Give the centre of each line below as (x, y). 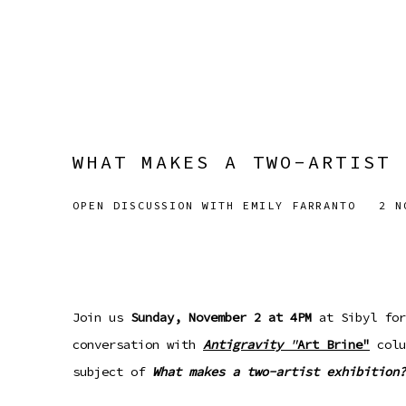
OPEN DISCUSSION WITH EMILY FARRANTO (215, 205)
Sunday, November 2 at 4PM (221, 317)
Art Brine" (333, 344)
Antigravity (243, 344)
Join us (101, 317)
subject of (112, 371)
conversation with (138, 344)
